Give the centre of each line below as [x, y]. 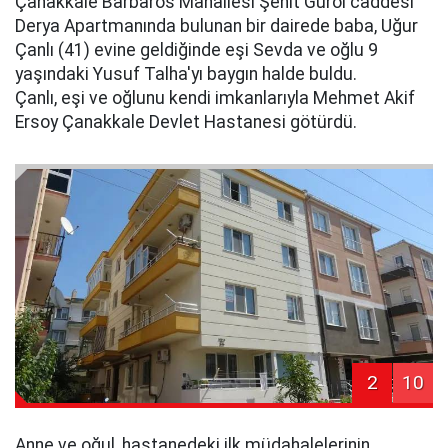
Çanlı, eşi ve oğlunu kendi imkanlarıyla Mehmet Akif [215, 97]
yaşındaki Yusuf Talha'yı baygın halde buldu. [186, 73]
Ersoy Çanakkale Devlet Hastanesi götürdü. [186, 121]
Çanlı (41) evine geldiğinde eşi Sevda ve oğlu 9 [196, 49]
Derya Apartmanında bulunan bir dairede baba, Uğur [216, 25]
